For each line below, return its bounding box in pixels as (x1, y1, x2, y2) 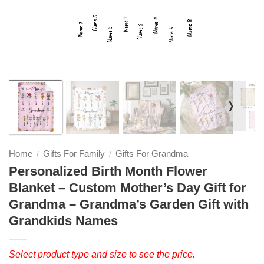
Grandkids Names (9, 213, 118, 228)
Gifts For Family (43, 148, 105, 159)
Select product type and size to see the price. (9, 249, 195, 259)
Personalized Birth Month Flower (9, 163, 207, 179)
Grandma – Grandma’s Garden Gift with (9, 196, 249, 212)
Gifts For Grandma (115, 148, 188, 159)
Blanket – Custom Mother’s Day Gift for (9, 180, 246, 195)
